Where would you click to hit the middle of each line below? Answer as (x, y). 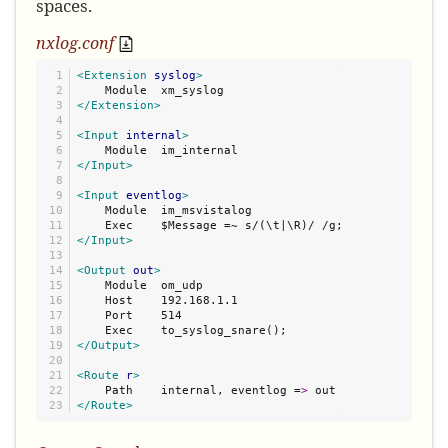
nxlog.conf (77, 42)
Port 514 (129, 314)
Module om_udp (139, 284)
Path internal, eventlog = (188, 389)
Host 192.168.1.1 (157, 299)
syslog (174, 74)
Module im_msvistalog (164, 209)
